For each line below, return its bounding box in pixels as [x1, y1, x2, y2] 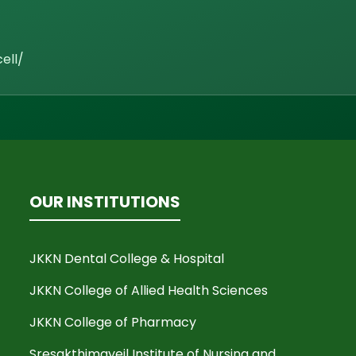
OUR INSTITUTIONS [29, 191, 181, 213]
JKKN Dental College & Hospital [29, 250, 225, 268]
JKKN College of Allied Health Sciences [29, 281, 269, 300]
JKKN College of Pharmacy [29, 313, 197, 331]
